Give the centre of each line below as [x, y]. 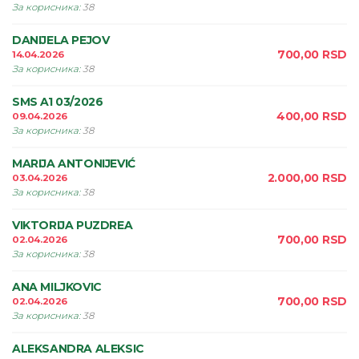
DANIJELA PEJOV [61, 40]
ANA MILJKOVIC [57, 287]
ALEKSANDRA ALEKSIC [78, 349]
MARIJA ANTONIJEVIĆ [74, 163]
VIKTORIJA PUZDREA [73, 225]
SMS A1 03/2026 [58, 102]
